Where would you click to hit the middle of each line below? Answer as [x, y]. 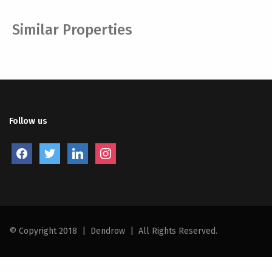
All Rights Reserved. [178, 231]
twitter [53, 150]
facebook [30, 150]
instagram [116, 150]
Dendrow [108, 231]
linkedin [84, 150]
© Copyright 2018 [43, 231]
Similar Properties [72, 29]
